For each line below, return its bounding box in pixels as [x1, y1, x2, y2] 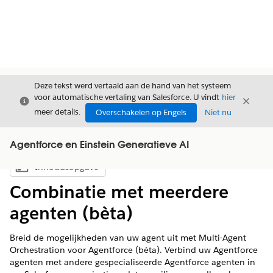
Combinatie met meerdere [10, 181, 229, 203]
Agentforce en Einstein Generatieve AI [10, 141, 189, 151]
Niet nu [205, 107, 232, 118]
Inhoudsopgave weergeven [57, 165, 155, 175]
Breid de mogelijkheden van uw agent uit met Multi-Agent [10, 232, 246, 243]
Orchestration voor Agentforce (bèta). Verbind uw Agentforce [10, 244, 258, 255]
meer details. [34, 107, 80, 118]
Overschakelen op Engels [96, 107, 186, 118]
